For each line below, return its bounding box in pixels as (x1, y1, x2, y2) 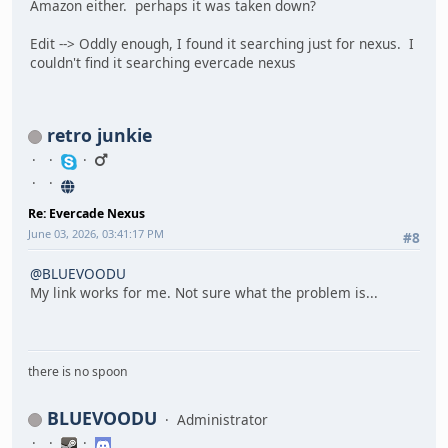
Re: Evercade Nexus (28, 205, 145, 223)
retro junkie (47, 123, 152, 148)
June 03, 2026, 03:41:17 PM (28, 226, 164, 242)
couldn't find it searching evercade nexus (30, 52, 296, 72)
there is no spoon (28, 363, 128, 381)
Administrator (177, 410, 268, 430)
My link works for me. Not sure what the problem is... (30, 282, 378, 302)
